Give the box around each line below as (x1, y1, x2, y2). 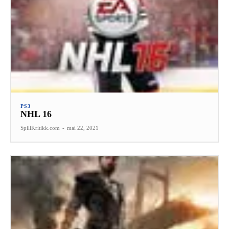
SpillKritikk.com (20, 124, 60, 131)
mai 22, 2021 (67, 124, 99, 131)
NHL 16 (20, 108, 52, 119)
